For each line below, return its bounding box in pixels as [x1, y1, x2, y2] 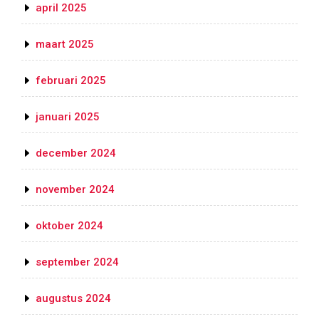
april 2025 [36, 1, 87, 15]
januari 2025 [36, 110, 100, 124]
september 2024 [36, 256, 119, 269]
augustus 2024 [36, 292, 111, 305]
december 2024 [36, 147, 116, 160]
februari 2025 [36, 74, 106, 88]
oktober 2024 [36, 219, 103, 233]
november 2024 [36, 183, 115, 197]
